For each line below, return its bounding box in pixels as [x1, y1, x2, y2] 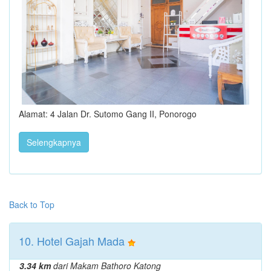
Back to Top [9, 198, 54, 211]
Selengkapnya [27, 136, 81, 149]
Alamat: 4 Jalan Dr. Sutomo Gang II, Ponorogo [19, 108, 197, 120]
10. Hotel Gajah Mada [19, 233, 125, 249]
